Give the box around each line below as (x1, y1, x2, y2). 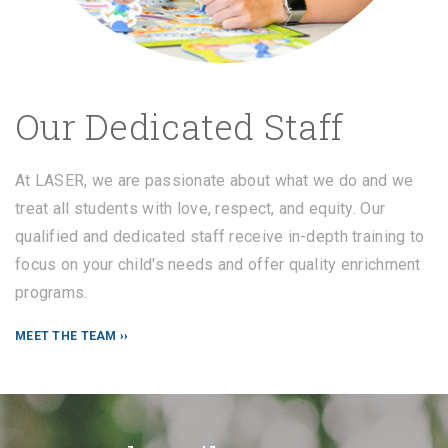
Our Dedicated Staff (15, 103, 344, 150)
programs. (15, 283, 88, 303)
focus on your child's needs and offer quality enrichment (15, 255, 421, 275)
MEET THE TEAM (15, 329, 117, 344)
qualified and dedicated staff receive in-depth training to (15, 227, 425, 247)
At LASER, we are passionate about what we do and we (15, 171, 414, 191)
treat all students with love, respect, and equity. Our (15, 199, 386, 219)
